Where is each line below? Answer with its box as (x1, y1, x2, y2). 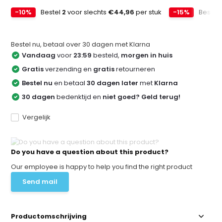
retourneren (114, 64, 156, 74)
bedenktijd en (55, 92, 103, 102)
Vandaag (22, 50, 56, 60)
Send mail (22, 176, 58, 186)
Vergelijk (22, 112, 51, 122)
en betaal (53, 78, 87, 88)
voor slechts (66, 7, 109, 17)
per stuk (134, 7, 162, 17)
